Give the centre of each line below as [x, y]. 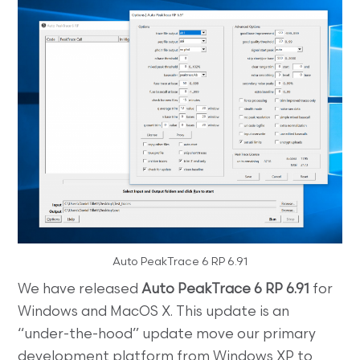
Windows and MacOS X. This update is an [154, 313]
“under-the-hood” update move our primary [167, 335]
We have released [80, 290]
